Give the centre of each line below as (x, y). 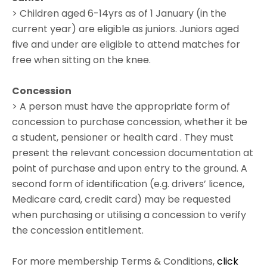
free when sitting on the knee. (81, 60)
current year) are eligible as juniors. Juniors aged (125, 29)
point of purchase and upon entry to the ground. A (130, 169)
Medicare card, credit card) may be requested (121, 200)
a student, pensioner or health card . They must (123, 138)
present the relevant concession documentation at (133, 153)
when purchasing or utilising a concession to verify (129, 215)
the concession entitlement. (78, 231)
